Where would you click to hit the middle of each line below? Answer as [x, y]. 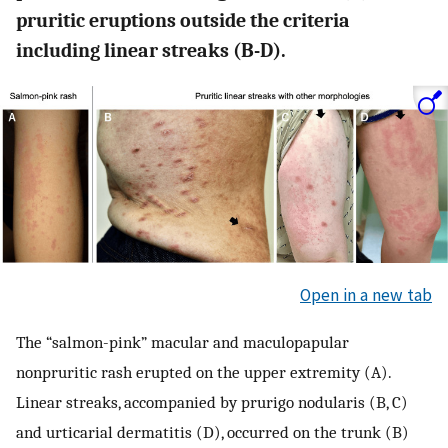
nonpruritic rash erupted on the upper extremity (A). [203, 372]
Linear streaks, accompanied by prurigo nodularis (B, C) [212, 402]
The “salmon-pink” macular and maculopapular [182, 342]
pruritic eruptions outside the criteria [183, 20]
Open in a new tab [366, 294]
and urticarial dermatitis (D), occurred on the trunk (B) [212, 432]
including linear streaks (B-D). [151, 50]
